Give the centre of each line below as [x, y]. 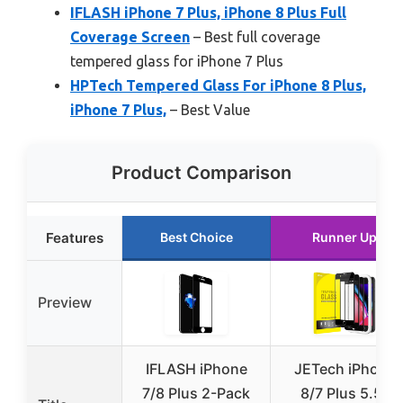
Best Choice [196, 237]
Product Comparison [201, 173]
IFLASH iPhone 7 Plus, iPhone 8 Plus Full [208, 13]
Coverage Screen [130, 37]
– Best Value [208, 110]
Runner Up [345, 237]
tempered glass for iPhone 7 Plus [177, 62]
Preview [65, 303]
